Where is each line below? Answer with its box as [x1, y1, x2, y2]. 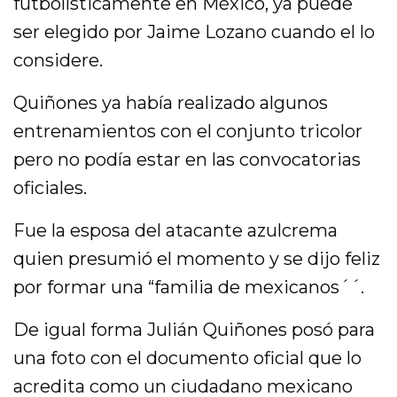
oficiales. [13, 176, 87, 198]
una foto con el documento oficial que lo [13, 346, 362, 369]
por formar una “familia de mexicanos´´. [13, 276, 365, 298]
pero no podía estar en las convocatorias [13, 148, 362, 170]
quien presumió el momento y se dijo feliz [13, 247, 381, 269]
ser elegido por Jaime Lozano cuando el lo [13, 20, 376, 43]
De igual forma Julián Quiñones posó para [13, 318, 376, 340]
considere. [13, 49, 103, 71]
